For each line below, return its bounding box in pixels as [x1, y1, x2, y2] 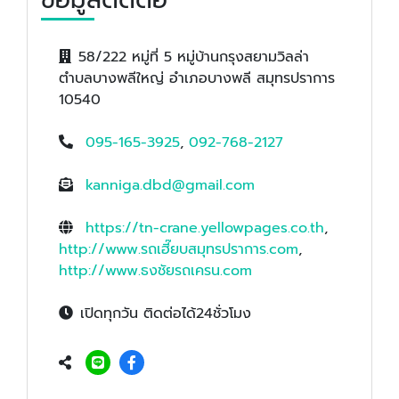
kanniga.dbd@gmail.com [85, 174, 255, 196]
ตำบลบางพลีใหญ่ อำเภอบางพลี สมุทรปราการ [59, 67, 335, 89]
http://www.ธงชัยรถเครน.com [59, 259, 252, 281]
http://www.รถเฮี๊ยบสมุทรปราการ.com [59, 238, 298, 260]
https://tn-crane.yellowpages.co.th [85, 216, 324, 239]
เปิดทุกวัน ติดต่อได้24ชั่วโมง [80, 302, 251, 324]
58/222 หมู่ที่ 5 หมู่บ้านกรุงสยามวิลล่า [78, 45, 309, 68]
